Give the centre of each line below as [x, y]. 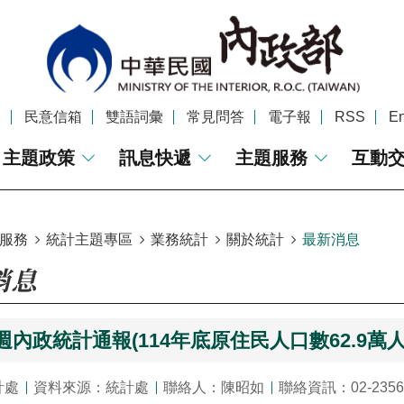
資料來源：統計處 [91, 388]
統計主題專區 [89, 239]
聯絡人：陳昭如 [214, 388]
